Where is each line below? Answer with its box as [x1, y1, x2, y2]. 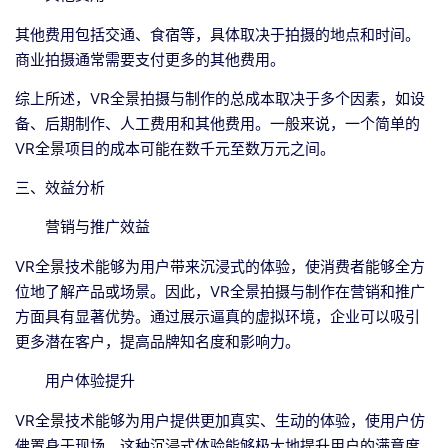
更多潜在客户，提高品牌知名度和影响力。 [15, 332, 300, 351]
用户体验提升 [45, 371, 135, 390]
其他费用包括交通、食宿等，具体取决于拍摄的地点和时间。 [15, 25, 420, 44]
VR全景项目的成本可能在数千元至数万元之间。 [15, 139, 335, 158]
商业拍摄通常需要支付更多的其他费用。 [15, 50, 285, 69]
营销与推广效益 [45, 217, 150, 236]
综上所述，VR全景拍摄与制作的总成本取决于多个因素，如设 [15, 89, 425, 108]
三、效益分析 [15, 178, 105, 197]
